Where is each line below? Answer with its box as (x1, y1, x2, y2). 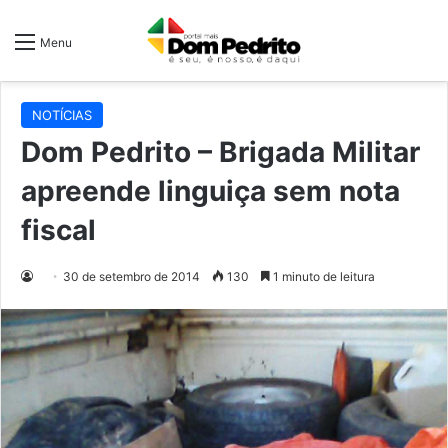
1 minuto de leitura (270, 269, 375, 285)
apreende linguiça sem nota (21, 174, 400, 209)
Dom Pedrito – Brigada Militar (21, 135, 420, 170)
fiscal (21, 213, 96, 248)
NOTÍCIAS (32, 107, 92, 124)
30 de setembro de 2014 (63, 269, 200, 285)
